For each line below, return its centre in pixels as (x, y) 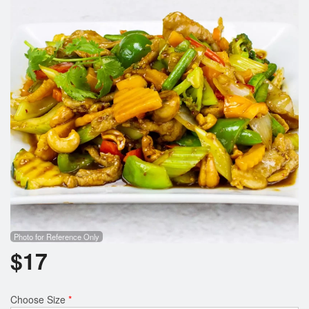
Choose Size (39, 299)
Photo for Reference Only (57, 236)
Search (255, 9)
